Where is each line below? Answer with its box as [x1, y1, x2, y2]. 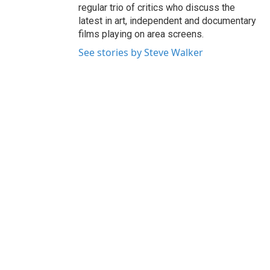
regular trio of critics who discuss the [78, 1, 235, 13]
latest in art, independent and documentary [78, 14, 256, 27]
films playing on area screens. [78, 28, 204, 40]
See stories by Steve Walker [78, 45, 203, 59]
